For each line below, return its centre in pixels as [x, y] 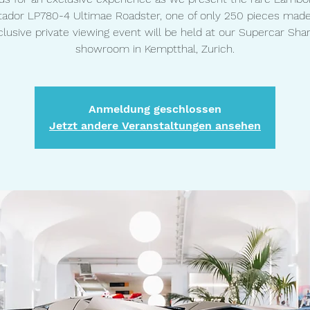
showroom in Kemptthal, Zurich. [155, 49]
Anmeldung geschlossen [155, 109]
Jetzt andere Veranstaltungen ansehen [155, 126]
